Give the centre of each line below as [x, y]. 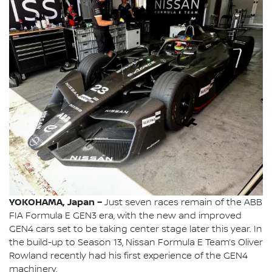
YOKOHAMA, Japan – [57, 202]
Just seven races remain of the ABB [183, 203]
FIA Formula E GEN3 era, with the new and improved [125, 216]
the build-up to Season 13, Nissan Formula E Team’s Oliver [136, 243]
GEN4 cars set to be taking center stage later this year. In [136, 230]
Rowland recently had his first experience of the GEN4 [128, 257]
